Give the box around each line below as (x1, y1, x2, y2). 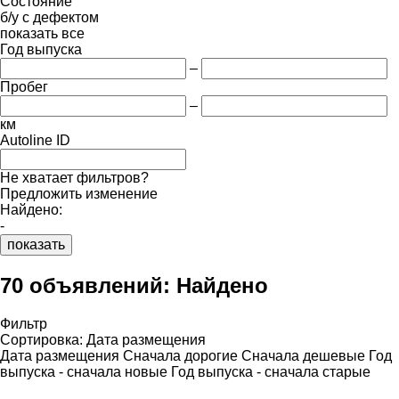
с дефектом (22, 9, 99, 25)
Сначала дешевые (241, 347, 365, 363)
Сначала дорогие (123, 347, 238, 363)
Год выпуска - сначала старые (171, 363, 370, 379)
